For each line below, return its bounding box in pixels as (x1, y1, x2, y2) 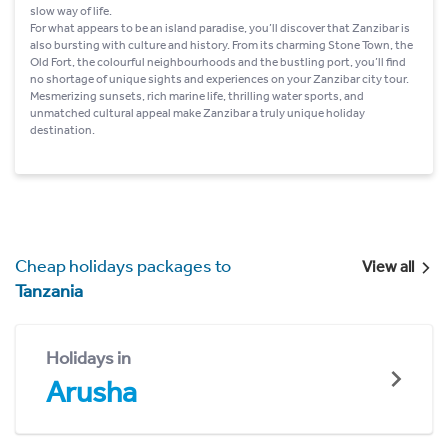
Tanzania (15, 279, 83, 302)
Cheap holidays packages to (15, 254, 231, 277)
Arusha (46, 373, 137, 410)
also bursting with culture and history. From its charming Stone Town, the (30, 37, 413, 52)
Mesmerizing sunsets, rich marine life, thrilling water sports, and (30, 88, 364, 103)
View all (361, 256, 414, 276)
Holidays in (46, 346, 131, 369)
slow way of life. (30, 3, 112, 18)
